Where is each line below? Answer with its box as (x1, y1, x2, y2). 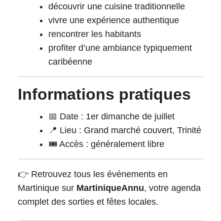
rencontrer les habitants (48, 29, 141, 39)
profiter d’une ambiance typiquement (48, 43, 192, 53)
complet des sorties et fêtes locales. (18, 197, 158, 207)
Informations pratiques (22, 85, 191, 103)
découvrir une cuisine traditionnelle (48, 1, 185, 11)
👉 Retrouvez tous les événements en (18, 169, 168, 179)
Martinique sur (18, 183, 76, 193)
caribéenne (48, 57, 92, 67)
